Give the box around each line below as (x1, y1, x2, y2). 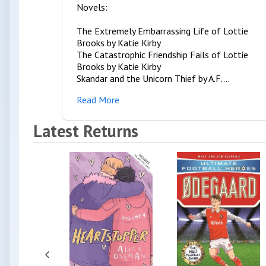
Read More (77, 94, 119, 106)
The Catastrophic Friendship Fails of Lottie (77, 49, 248, 61)
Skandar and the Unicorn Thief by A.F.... (77, 72, 230, 85)
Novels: (77, 1, 110, 14)
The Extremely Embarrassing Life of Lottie (77, 25, 248, 37)
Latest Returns (33, 120, 138, 142)
